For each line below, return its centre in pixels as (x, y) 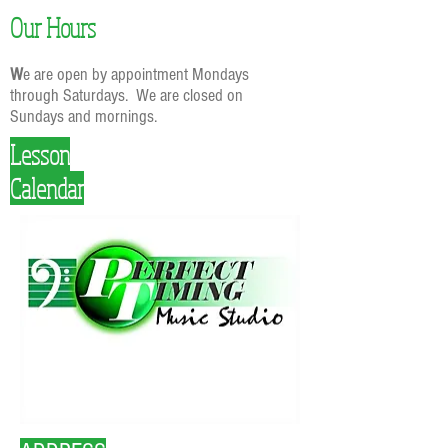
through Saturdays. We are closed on (126, 95)
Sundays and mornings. (83, 116)
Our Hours (53, 27)
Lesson (40, 154)
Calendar (47, 188)
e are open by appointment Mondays (136, 74)
